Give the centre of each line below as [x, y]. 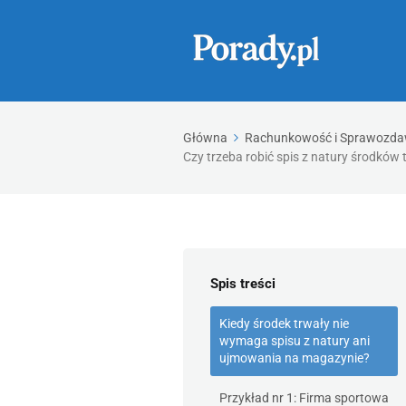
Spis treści [243, 284]
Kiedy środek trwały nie [284, 324]
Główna [205, 138]
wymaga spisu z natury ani [295, 341]
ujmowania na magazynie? [295, 358]
